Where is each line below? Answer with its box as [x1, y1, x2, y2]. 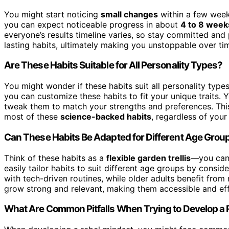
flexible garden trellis [106, 152, 191, 163]
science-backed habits [60, 111, 151, 122]
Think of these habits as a [4, 152, 106, 163]
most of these [4, 111, 60, 122]
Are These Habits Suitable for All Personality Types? [4, 59, 223, 72]
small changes [101, 9, 158, 19]
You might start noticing [4, 9, 101, 19]
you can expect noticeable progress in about [4, 19, 180, 30]
